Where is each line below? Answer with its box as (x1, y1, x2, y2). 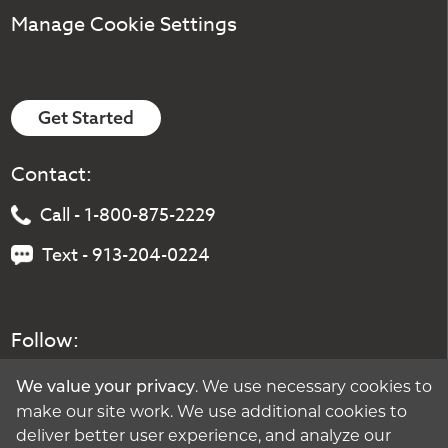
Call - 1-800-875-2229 (40, 201, 216, 229)
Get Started (38, 106, 135, 130)
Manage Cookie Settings (11, 10, 238, 40)
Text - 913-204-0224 (42, 241, 211, 269)
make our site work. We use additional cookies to (16, 401, 407, 421)
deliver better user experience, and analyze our (16, 425, 391, 445)
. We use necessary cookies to (195, 376, 432, 396)
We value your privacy (16, 379, 195, 396)
